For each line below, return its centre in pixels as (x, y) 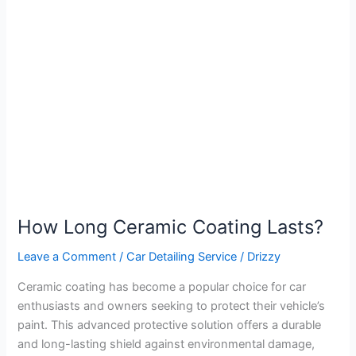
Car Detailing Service (182, 257)
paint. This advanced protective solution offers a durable (170, 325)
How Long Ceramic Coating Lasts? (171, 227)
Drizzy (264, 257)
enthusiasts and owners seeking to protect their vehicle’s (172, 306)
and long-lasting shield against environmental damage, (166, 344)
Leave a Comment (67, 257)
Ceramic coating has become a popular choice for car (162, 286)
